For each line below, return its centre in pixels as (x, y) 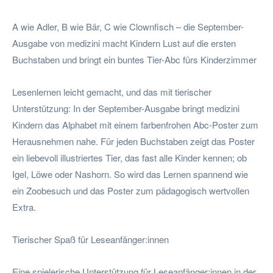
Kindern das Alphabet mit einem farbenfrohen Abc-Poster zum (135, 124)
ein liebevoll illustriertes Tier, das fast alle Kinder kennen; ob (129, 157)
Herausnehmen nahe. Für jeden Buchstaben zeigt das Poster (133, 141)
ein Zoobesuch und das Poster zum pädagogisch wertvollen (131, 190)
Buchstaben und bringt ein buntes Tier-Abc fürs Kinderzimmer (134, 59)
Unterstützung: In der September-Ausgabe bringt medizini (126, 108)
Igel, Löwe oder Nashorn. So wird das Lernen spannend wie (130, 174)
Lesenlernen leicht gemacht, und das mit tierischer (112, 91)
